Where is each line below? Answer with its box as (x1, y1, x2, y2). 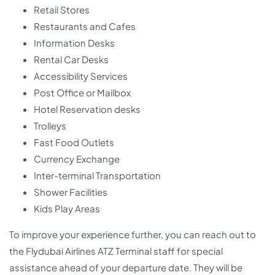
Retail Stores (34, 4, 90, 16)
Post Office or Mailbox (34, 87, 131, 99)
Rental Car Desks (34, 53, 109, 66)
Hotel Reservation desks (34, 103, 141, 115)
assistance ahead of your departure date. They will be (9, 261, 242, 274)
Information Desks (34, 37, 115, 49)
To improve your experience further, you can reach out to (9, 228, 256, 241)
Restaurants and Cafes (34, 20, 136, 33)
